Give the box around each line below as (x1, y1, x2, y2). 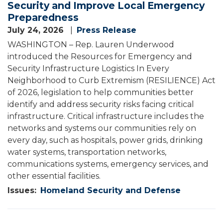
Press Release (77, 25, 136, 35)
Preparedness (7, 11, 79, 24)
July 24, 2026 (7, 25, 66, 35)
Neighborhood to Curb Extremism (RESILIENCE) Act (7, 76, 216, 85)
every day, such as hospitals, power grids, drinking (7, 135, 203, 145)
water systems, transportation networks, (7, 147, 166, 157)
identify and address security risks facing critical (7, 100, 194, 109)
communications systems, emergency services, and (7, 159, 209, 169)
